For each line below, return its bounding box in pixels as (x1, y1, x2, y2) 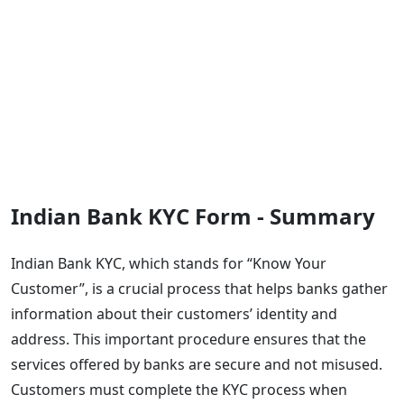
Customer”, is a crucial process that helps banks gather (11, 278, 388, 298)
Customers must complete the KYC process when (11, 379, 347, 399)
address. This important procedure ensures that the (11, 328, 366, 349)
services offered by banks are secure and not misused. (11, 353, 382, 374)
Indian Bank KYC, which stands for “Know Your (11, 252, 326, 273)
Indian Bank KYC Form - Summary (11, 200, 375, 231)
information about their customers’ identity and (11, 303, 337, 324)
